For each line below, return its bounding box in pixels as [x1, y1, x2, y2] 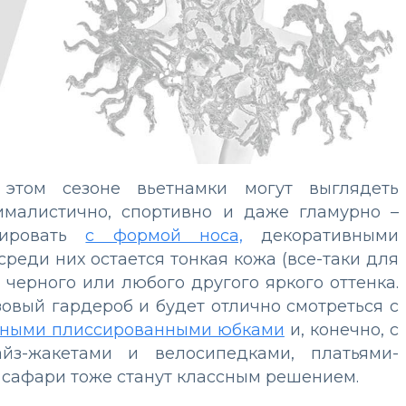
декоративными [242, 225, 399, 246]
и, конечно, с [284, 319, 399, 340]
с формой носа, [85, 225, 243, 246]
